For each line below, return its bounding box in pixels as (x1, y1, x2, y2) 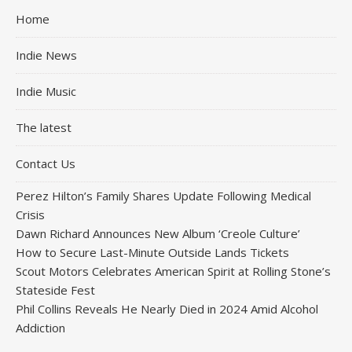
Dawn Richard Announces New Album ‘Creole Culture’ (16, 225, 300, 241)
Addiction (16, 319, 65, 335)
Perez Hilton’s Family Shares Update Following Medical (16, 187, 311, 203)
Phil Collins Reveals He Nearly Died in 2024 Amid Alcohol (16, 300, 318, 317)
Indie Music (16, 82, 76, 99)
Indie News (16, 46, 77, 63)
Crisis (16, 206, 45, 222)
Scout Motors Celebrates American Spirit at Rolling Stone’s (16, 262, 331, 279)
